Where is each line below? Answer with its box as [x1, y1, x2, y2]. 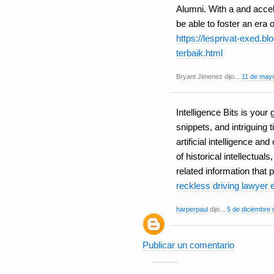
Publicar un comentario [143, 240, 234, 251]
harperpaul [176, 206, 208, 213]
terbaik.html [176, 48, 223, 59]
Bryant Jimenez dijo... [176, 73, 242, 81]
